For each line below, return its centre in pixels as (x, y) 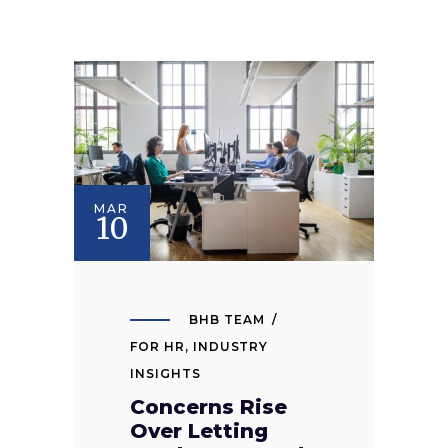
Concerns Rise (208, 407)
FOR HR (157, 347)
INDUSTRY (230, 347)
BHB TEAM (227, 320)
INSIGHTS (165, 374)
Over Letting (199, 431)
